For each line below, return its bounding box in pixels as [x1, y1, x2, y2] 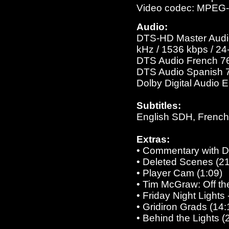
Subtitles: [136, 100, 181, 111]
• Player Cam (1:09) [136, 168, 222, 178]
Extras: [136, 134, 170, 145]
